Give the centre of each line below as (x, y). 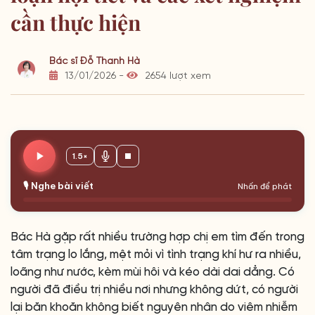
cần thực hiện (76, 22)
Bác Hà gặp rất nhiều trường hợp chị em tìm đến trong (157, 237)
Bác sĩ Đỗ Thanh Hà (95, 62)
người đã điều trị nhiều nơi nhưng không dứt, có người (154, 290)
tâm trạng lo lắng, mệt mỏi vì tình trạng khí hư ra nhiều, (156, 255)
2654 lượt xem (176, 76)
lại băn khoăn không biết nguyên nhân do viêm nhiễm (154, 307)
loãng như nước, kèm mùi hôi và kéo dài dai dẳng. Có (153, 272)
